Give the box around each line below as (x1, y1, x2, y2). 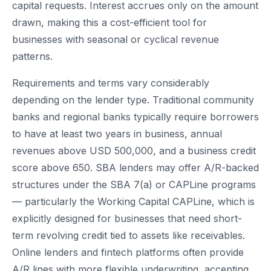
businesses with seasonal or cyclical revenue (12, 33, 219, 46)
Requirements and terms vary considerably (12, 77, 209, 90)
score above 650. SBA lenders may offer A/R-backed (12, 162, 259, 174)
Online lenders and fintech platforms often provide (12, 246, 244, 259)
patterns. (12, 50, 53, 63)
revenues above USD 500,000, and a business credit (12, 145, 256, 157)
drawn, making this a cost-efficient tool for (12, 16, 207, 29)
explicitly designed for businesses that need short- (12, 212, 242, 225)
